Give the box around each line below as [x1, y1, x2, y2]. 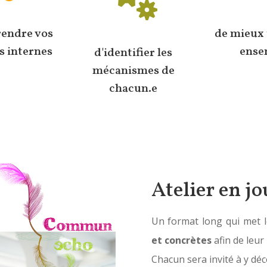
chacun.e [109, 80, 158, 97]
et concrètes [151, 234, 212, 247]
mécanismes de [92, 62, 175, 79]
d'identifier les [94, 44, 173, 61]
